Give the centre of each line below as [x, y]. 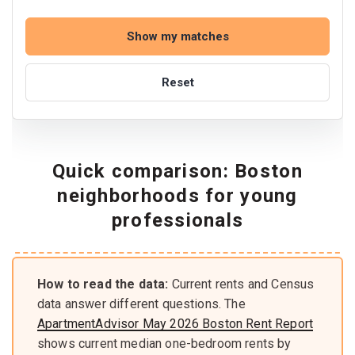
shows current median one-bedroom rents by [164, 343]
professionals [177, 220]
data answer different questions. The [141, 303]
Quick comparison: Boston [177, 171]
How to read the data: [103, 284]
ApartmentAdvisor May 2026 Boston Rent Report [176, 323]
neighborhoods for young [177, 195]
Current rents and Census [241, 284]
